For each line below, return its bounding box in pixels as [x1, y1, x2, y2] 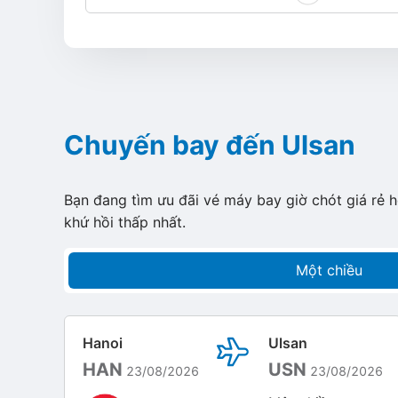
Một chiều [296, 261, 363, 279]
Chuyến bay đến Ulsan [64, 129, 355, 161]
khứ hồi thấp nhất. [64, 213, 186, 231]
